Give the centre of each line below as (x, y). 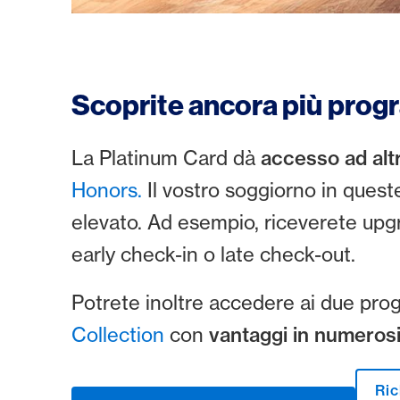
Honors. (107, 190)
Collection (121, 334)
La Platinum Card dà (166, 158)
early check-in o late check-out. (213, 254)
